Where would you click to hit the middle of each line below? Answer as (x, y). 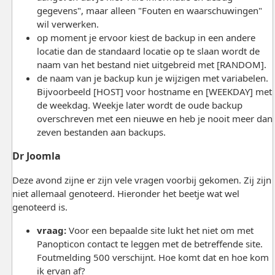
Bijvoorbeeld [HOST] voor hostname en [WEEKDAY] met (154, 91)
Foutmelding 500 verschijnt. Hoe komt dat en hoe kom (153, 257)
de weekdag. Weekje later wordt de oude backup (139, 105)
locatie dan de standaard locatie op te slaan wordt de (148, 51)
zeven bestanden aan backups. (101, 132)
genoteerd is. (40, 207)
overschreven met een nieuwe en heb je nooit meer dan (154, 118)
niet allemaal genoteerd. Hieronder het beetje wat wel (126, 193)
